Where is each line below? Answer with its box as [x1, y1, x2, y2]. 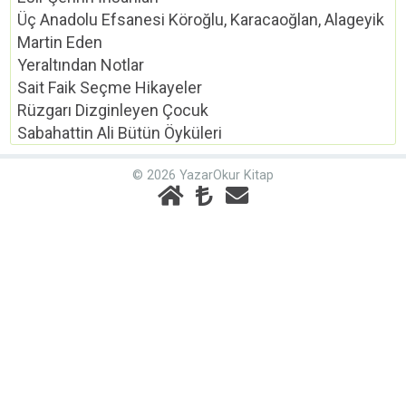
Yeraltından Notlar [17, 55, 145, 75]
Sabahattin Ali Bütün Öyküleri [17, 123, 223, 143]
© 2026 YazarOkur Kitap [132, 168, 274, 184]
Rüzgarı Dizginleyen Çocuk [17, 101, 209, 121]
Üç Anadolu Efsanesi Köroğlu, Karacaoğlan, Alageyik [17, 10, 385, 30]
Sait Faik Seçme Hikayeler [17, 78, 203, 98]
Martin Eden [17, 33, 103, 53]
